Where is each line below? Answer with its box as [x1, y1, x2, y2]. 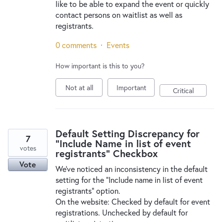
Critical [172, 86, 194, 95]
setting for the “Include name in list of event [55, 174, 203, 185]
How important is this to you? [55, 61, 145, 70]
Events [107, 40, 129, 50]
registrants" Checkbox [55, 147, 158, 160]
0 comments [55, 40, 97, 50]
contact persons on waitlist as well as [55, 9, 182, 20]
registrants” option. [55, 185, 120, 196]
